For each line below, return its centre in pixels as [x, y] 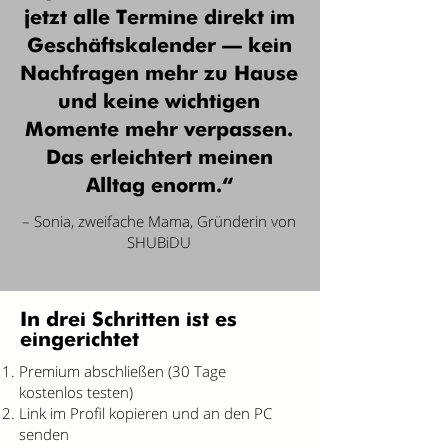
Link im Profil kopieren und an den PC [145, 413]
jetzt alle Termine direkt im [159, 19]
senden [44, 434]
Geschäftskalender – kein [159, 47]
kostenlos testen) [76, 392]
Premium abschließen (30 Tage [122, 371]
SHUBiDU [159, 242]
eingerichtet [79, 341]
